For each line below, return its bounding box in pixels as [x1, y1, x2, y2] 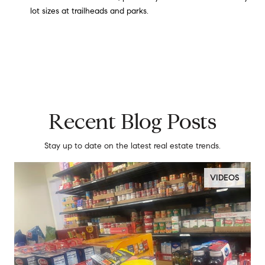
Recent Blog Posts [49, 108, 216, 135]
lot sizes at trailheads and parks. [30, 5, 148, 16]
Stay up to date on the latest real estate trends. [44, 141, 221, 151]
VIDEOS [210, 173, 239, 183]
